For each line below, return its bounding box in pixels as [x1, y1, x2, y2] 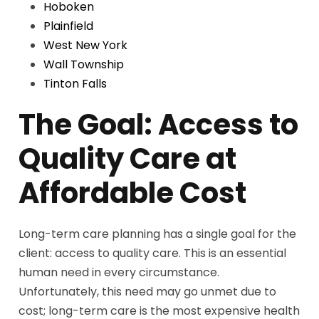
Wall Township [43, 56, 125, 73]
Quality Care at [19, 139, 237, 179]
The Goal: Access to [19, 105, 299, 145]
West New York [43, 37, 128, 54]
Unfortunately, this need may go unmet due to [19, 283, 277, 300]
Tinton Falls [43, 75, 108, 93]
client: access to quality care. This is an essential [19, 245, 287, 262]
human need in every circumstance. [19, 264, 220, 281]
